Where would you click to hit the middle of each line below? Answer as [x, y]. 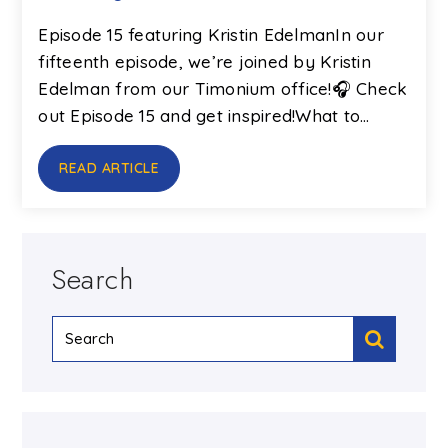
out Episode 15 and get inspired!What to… [204, 115]
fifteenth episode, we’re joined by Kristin [204, 61]
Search [93, 279]
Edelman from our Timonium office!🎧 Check [223, 88]
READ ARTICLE [109, 167]
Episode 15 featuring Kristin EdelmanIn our [211, 34]
